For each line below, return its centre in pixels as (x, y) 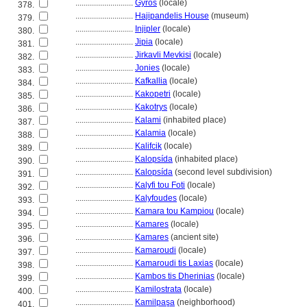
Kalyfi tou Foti (160, 185)
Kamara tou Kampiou (174, 211)
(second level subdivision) (222, 172)
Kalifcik (148, 146)
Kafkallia (151, 81)
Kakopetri (153, 94)
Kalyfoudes (156, 198)
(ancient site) (194, 237)
